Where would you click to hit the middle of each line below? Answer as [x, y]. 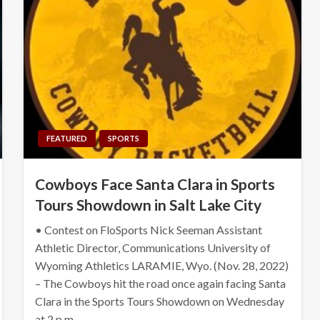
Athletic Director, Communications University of [152, 247]
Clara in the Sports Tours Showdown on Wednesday [159, 301]
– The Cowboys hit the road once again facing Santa [160, 283]
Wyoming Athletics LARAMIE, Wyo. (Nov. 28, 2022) [161, 265]
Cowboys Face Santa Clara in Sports [155, 184]
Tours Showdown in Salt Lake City [148, 204]
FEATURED [66, 138]
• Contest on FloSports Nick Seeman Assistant [148, 229]
